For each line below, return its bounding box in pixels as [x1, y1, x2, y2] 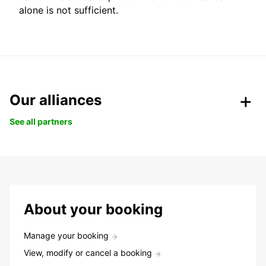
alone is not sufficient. [19, 4, 118, 17]
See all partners [9, 116, 72, 127]
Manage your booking [24, 230, 109, 241]
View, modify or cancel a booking [24, 248, 152, 258]
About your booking [24, 201, 163, 218]
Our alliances [9, 91, 102, 109]
